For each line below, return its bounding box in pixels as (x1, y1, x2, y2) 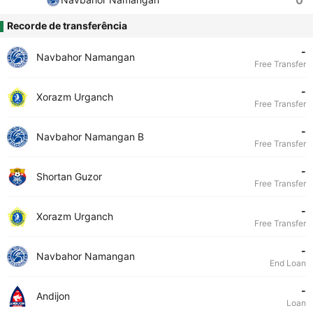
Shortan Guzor (36, 170, 102, 182)
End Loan (270, 258, 306, 268)
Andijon (36, 290, 70, 302)
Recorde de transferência (7, 20, 127, 31)
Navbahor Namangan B (36, 131, 144, 143)
